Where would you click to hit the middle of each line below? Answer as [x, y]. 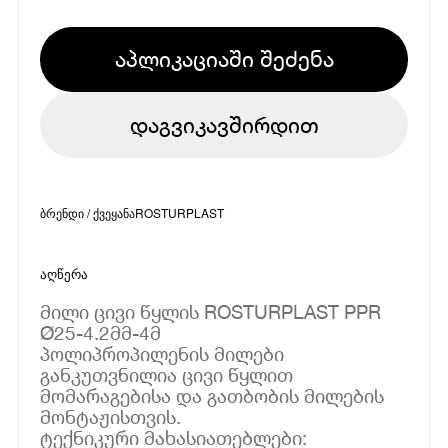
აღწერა [64, 274]
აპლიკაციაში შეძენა [224, 58]
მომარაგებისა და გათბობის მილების [212, 395]
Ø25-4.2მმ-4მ [101, 332]
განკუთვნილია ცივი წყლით [167, 374]
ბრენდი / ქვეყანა [88, 212]
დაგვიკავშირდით [224, 124]
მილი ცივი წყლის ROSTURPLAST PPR [211, 311]
